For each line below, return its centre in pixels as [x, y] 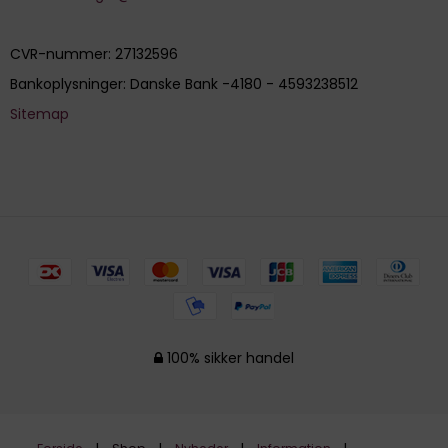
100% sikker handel [228, 358]
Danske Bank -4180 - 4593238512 [242, 84]
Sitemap [39, 114]
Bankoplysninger [66, 84]
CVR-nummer [59, 54]
